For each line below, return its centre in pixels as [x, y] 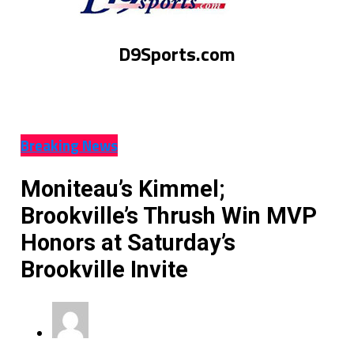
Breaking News [69, 145]
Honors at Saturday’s [128, 242]
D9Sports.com [177, 54]
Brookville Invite [104, 269]
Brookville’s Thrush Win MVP [168, 215]
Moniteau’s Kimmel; [122, 188]
